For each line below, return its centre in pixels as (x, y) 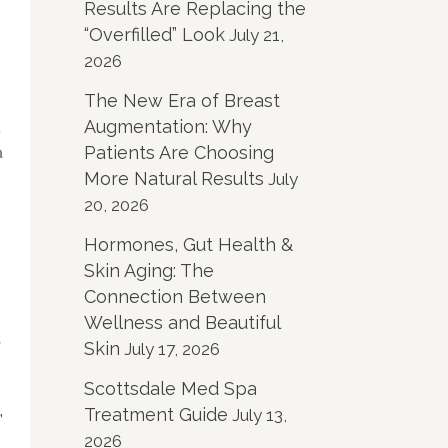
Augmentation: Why (167, 126)
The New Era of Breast (181, 100)
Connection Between (174, 296)
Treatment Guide (155, 414)
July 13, (259, 414)
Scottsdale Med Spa (170, 388)
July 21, (256, 34)
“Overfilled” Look (154, 34)
